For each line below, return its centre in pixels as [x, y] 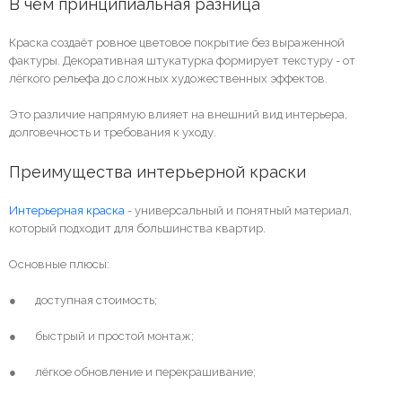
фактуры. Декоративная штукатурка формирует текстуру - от [182, 60]
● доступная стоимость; [83, 300]
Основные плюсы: [59, 264]
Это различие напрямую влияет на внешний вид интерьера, [178, 114]
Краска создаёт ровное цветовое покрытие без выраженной [177, 42]
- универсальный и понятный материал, [238, 210]
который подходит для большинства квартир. [137, 228]
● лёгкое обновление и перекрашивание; [132, 371]
